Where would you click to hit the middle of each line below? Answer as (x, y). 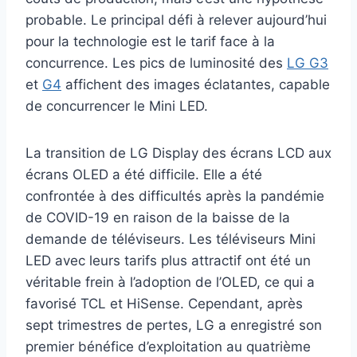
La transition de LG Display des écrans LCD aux (178, 153)
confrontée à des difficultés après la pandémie (175, 196)
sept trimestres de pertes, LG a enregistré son (174, 325)
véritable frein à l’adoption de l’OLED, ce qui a (170, 282)
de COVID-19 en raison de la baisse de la (158, 217)
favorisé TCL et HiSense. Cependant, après (164, 303)
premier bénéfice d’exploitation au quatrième (168, 346)
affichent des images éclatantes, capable (196, 84)
